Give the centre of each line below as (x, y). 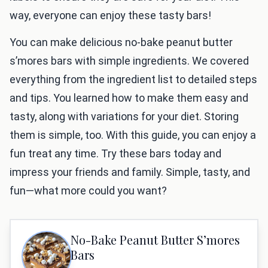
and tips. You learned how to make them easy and (129, 98)
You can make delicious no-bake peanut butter (121, 42)
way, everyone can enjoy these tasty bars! (110, 15)
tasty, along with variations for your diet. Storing (124, 116)
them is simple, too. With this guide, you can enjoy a (133, 135)
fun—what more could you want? (88, 190)
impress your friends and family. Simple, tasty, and (130, 172)
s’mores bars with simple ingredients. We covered (129, 60)
